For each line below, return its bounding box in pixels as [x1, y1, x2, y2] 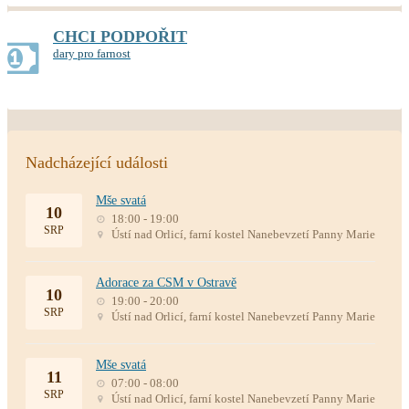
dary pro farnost [53, 47, 131, 60]
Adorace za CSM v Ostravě [96, 276, 236, 289]
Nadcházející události [26, 153, 168, 172]
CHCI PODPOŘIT [53, 27, 187, 46]
